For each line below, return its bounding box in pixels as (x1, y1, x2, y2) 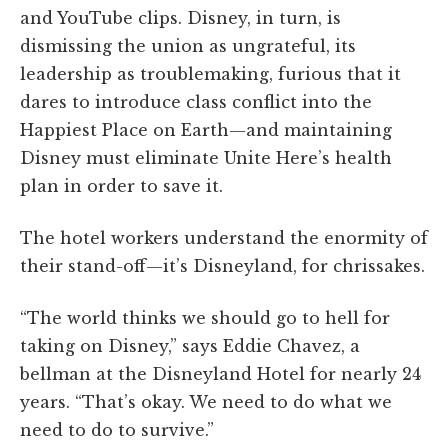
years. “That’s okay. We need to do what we (20, 391, 392, 412)
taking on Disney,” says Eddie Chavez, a (20, 335, 360, 356)
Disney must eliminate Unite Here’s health (20, 147, 392, 168)
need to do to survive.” (20, 419, 214, 440)
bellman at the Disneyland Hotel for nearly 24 (20, 363, 421, 384)
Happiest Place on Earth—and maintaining (20, 119, 392, 140)
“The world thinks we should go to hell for (20, 307, 390, 328)
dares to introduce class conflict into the (20, 91, 372, 112)
